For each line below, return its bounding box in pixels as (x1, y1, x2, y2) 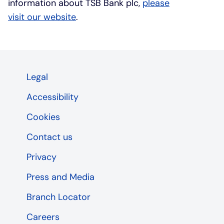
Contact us (26, 130, 72, 143)
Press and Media (26, 170, 94, 183)
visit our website (8, 10, 76, 23)
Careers (26, 210, 59, 223)
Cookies (26, 110, 60, 123)
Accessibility (26, 90, 78, 103)
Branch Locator (26, 190, 90, 203)
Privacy (26, 150, 56, 163)
